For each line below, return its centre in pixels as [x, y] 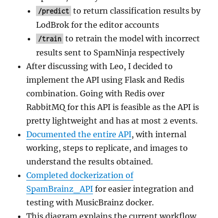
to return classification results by [136, 10]
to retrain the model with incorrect [132, 38]
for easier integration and [144, 189]
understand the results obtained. [90, 161]
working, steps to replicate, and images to [107, 148]
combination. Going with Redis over [96, 93]
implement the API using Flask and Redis [106, 80]
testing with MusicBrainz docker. [90, 202]
